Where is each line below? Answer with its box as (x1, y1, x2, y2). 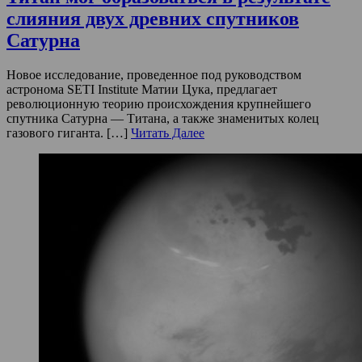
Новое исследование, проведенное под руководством (6, 67, 301, 82)
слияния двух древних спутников (6, 7, 299, 29)
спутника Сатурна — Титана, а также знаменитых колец (6, 111, 319, 125)
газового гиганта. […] (6, 125, 131, 140)
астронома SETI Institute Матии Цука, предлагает (6, 82, 277, 96)
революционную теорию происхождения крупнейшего (6, 96, 311, 111)
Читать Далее (131, 125, 204, 140)
